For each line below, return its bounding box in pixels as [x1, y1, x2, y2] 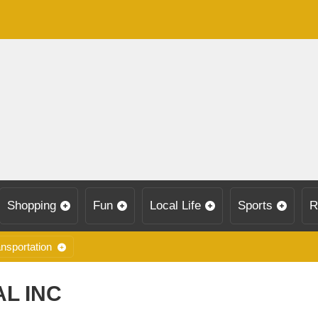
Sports [238, 199, 273, 212]
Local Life [150, 199, 201, 212]
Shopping [7, 199, 56, 212]
